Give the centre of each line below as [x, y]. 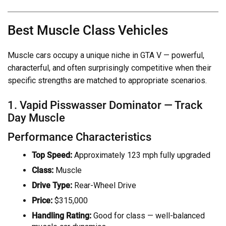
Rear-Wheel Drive [104, 186]
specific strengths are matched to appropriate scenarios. [107, 80]
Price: [42, 201]
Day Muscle [36, 117]
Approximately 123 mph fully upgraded [141, 155]
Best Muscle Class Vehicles [88, 30]
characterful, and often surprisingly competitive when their [109, 68]
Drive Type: [52, 186]
